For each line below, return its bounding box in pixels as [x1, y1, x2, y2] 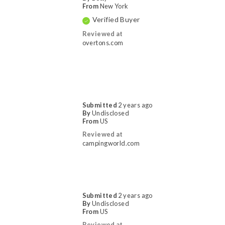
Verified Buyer [92, 15, 140, 24]
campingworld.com [82, 139, 140, 147]
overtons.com [82, 39, 124, 47]
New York [99, 2, 129, 10]
